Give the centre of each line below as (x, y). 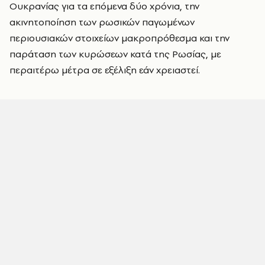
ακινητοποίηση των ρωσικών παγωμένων (102, 22)
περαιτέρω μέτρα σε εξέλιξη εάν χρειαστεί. (105, 70)
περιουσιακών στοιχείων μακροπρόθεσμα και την (119, 38)
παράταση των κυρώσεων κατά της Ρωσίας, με (115, 54)
